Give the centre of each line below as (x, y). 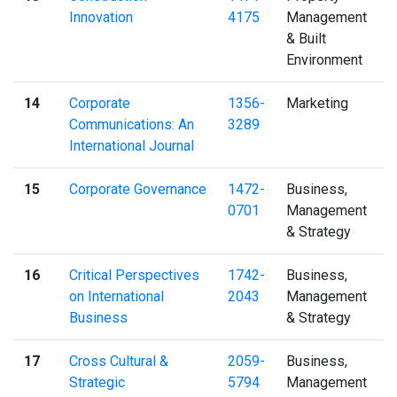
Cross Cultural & (119, 361)
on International (117, 296)
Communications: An (132, 124)
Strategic (97, 382)
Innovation (101, 17)
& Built (306, 38)
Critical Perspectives (134, 275)
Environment (324, 59)
